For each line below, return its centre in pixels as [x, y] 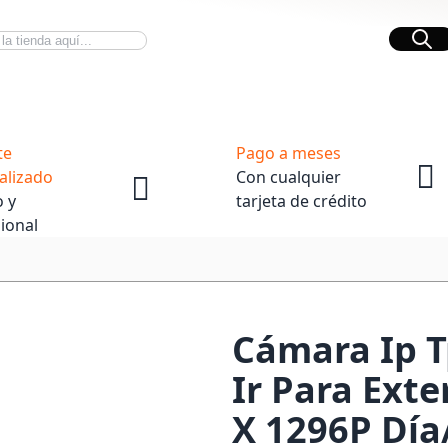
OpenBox [235, 97]
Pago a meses [288, 153]
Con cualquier [288, 177]
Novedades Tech [96, 97]
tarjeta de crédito [301, 201]
